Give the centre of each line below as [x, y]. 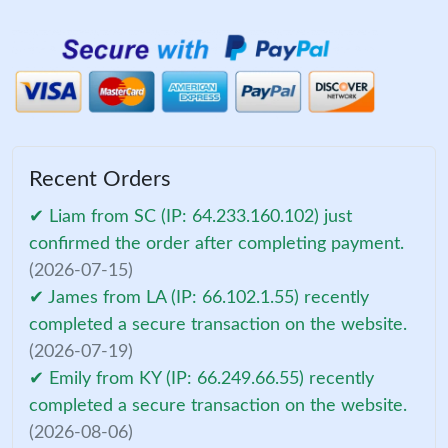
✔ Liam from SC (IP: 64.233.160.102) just [190, 217]
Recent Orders [100, 179]
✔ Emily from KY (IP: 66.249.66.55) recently [201, 379]
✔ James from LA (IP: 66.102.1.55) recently [199, 298]
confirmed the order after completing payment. [216, 244]
